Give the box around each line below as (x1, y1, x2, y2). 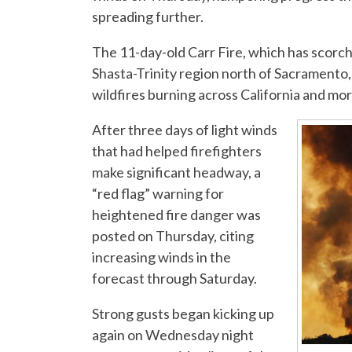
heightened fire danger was (92, 206, 261, 224)
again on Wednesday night (92, 326, 254, 344)
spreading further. (92, 8, 203, 26)
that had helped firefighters (92, 142, 262, 160)
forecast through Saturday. (92, 269, 257, 288)
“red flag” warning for (92, 185, 224, 203)
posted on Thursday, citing (92, 227, 254, 245)
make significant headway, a (92, 163, 261, 181)
